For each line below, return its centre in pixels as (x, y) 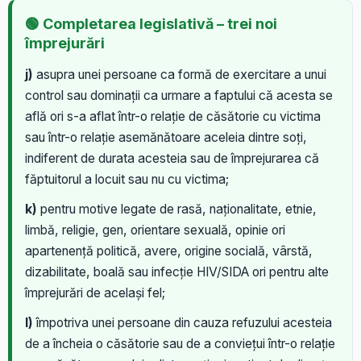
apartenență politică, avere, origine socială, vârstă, (169, 251)
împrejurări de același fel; (95, 293)
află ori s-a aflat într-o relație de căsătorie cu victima (173, 117)
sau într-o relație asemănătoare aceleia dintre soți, (166, 138)
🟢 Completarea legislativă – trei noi (151, 24)
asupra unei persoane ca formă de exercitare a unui (180, 75)
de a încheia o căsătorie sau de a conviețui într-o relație (180, 344)
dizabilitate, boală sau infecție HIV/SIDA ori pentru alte (177, 272)
